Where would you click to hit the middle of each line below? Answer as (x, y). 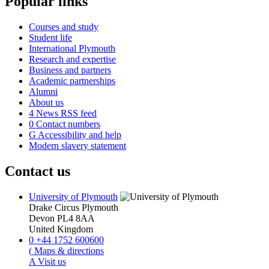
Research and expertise (72, 59)
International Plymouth (72, 48)
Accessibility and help (79, 134)
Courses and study (64, 26)
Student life (50, 37)
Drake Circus (54, 207)
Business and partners (70, 70)
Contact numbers (67, 124)
